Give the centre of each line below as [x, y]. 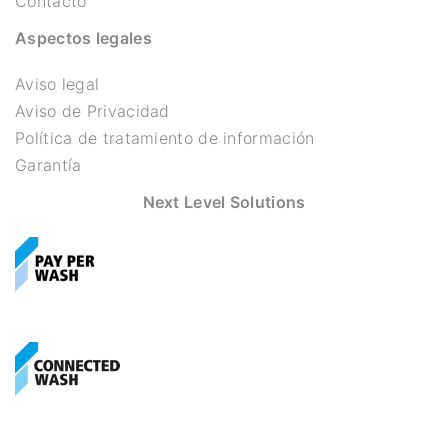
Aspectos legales [83, 38]
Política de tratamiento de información [165, 138]
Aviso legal [57, 84]
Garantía [48, 165]
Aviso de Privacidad [92, 111]
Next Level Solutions [224, 202]
